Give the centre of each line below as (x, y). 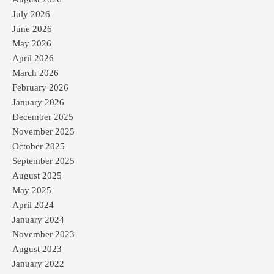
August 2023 (37, 249)
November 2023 (43, 234)
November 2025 (43, 131)
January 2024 (38, 219)
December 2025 (43, 117)
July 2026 (31, 14)
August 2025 (37, 175)
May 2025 (32, 190)
